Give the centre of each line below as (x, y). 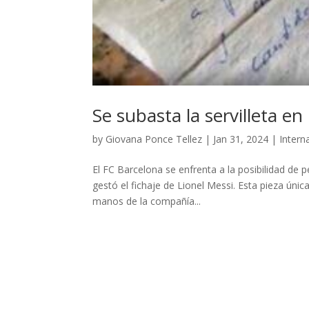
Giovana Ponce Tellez (154, 139)
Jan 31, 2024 (241, 139)
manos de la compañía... (147, 201)
